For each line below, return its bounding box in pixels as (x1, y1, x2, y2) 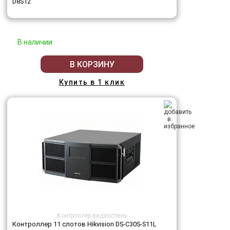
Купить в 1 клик (59, 78, 125, 86)
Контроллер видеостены (56, 212, 127, 219)
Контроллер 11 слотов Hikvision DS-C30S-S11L (12, 220, 157, 228)
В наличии (17, 38, 52, 46)
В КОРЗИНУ (69, 59, 114, 69)
